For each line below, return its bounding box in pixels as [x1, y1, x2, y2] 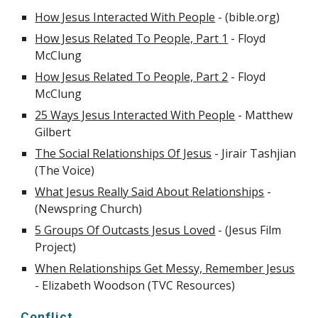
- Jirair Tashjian [212, 146, 297, 161]
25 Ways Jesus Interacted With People [35, 107, 236, 123]
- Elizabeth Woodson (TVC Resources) [35, 278, 236, 293]
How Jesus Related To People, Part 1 [35, 31, 229, 46]
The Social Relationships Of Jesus [35, 146, 212, 161]
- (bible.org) [215, 9, 280, 25]
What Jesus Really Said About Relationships [35, 184, 265, 199]
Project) [35, 239, 77, 255]
